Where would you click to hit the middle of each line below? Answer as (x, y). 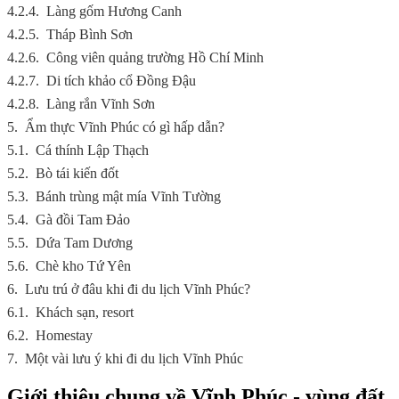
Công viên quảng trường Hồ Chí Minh (157, 57)
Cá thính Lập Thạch (92, 150)
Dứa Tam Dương (84, 243)
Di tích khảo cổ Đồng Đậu (121, 81)
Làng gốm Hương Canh (114, 11)
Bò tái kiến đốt (77, 173)
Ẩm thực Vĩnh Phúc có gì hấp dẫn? (125, 127)
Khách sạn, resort (85, 312)
